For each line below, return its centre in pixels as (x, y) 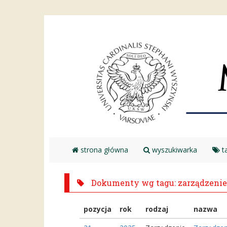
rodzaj (157, 209)
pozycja (98, 209)
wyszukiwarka (174, 150)
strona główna (103, 150)
